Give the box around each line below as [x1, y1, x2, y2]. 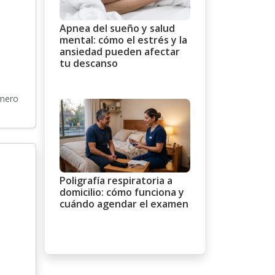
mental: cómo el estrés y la [60, 33, 187, 47]
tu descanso [60, 56, 118, 71]
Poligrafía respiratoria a [60, 173, 172, 187]
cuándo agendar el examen [60, 196, 188, 211]
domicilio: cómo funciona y [60, 185, 184, 199]
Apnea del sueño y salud [60, 21, 175, 36]
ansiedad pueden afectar [60, 45, 180, 59]
